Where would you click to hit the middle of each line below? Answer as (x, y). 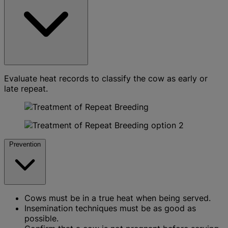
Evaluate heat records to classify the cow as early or (106, 78)
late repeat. (26, 88)
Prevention (25, 144)
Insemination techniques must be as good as (110, 208)
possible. (41, 218)
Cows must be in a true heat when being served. (118, 198)
